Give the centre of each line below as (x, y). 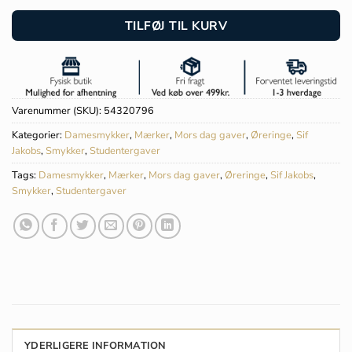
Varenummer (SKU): (58, 111)
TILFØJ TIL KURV (176, 25)
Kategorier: (38, 136)
